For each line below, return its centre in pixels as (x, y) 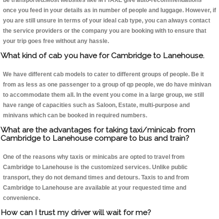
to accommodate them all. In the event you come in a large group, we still (103, 95)
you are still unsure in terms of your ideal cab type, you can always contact (107, 21)
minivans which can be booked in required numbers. (75, 116)
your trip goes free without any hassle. (56, 41)
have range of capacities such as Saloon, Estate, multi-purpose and (96, 105)
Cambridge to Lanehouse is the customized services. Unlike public (95, 167)
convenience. (22, 198)
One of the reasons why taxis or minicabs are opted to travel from (94, 157)
